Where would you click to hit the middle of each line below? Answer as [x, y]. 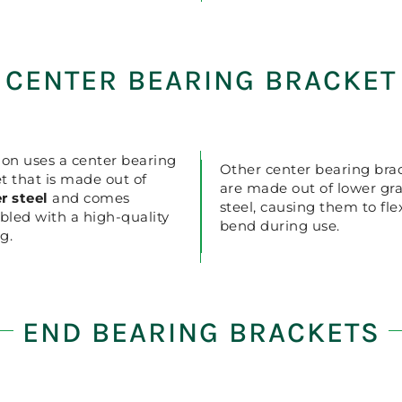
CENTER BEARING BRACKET [201, 80]
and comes [89, 197]
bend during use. [280, 226]
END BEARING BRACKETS [201, 332]
